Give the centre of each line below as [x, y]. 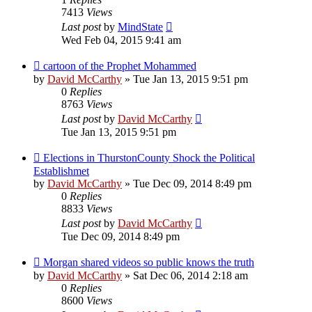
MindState [140, 26]
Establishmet [61, 171]
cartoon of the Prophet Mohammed [120, 65]
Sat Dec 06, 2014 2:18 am [190, 275]
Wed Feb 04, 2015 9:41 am [121, 40]
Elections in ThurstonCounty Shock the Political [149, 157]
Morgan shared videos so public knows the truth [149, 262]
